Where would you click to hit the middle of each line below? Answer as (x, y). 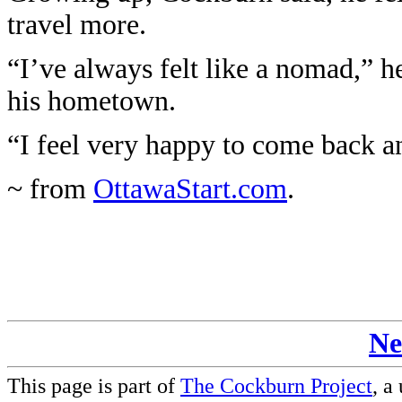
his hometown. (92, 101)
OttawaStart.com (190, 189)
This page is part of (94, 385)
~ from (50, 189)
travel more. (77, 25)
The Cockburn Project (276, 385)
